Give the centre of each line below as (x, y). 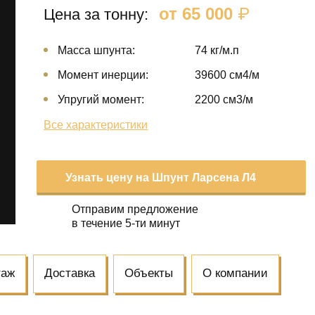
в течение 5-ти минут (126, 223)
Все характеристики (96, 124)
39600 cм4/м (227, 75)
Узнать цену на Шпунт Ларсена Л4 (161, 177)
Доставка (70, 274)
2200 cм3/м (224, 99)
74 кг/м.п (217, 50)
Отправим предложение (135, 209)
